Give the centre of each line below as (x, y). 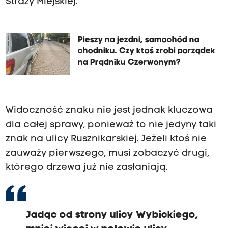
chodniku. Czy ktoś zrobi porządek (146, 51)
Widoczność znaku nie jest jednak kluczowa (109, 111)
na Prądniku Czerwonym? (129, 62)
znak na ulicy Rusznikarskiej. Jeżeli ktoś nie (106, 139)
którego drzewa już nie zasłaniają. (87, 168)
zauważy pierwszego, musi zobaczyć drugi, (107, 154)
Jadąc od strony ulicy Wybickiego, (112, 216)
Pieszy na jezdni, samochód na (138, 40)
